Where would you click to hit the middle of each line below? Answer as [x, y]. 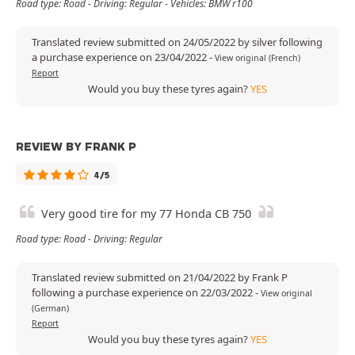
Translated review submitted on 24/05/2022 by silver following [177, 42]
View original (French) [258, 58]
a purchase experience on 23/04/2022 [120, 57]
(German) [50, 309]
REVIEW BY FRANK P [76, 147]
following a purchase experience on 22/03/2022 [143, 293]
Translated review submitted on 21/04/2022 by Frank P [160, 278]
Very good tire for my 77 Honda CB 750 [146, 214]
